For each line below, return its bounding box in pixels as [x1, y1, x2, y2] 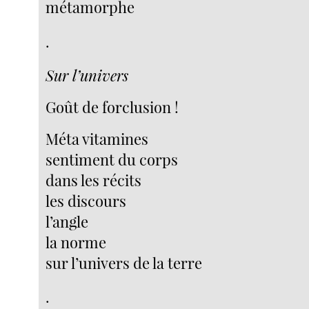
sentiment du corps [46, 148, 179, 170]
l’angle [46, 210, 89, 232]
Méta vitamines [46, 128, 149, 149]
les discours [46, 190, 127, 211]
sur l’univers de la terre [46, 252, 203, 273]
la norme [46, 231, 107, 252]
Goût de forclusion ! [46, 96, 179, 117]
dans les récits [46, 169, 142, 190]
